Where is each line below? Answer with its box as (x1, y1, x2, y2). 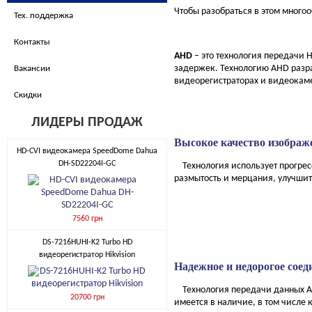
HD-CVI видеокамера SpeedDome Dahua (17, 147, 157, 155)
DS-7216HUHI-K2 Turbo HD (42, 238, 132, 247)
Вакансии (14, 64, 50, 73)
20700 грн (70, 293, 104, 302)
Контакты (14, 38, 50, 47)
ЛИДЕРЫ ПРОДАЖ (31, 116, 143, 130)
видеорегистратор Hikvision (39, 251, 135, 259)
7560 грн (72, 214, 102, 223)
